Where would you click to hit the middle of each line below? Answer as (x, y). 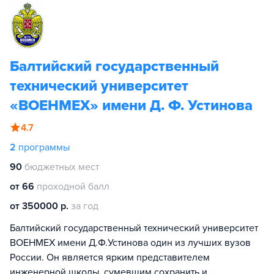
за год (85, 206)
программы (44, 147)
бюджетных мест (62, 167)
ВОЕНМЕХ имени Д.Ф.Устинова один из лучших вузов (130, 243)
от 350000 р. (39, 206)
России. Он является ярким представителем (110, 257)
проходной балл (73, 187)
